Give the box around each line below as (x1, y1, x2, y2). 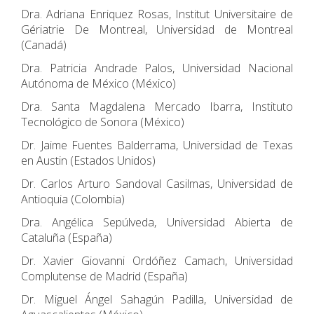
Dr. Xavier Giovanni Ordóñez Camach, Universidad (21, 253, 293, 268)
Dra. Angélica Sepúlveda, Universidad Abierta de (21, 214, 293, 230)
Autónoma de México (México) (21, 76, 176, 91)
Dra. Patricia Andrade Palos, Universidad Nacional (21, 60, 293, 76)
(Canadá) (21, 37, 67, 53)
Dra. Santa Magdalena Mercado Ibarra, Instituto (21, 99, 293, 114)
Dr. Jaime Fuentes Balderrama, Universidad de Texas (21, 137, 293, 153)
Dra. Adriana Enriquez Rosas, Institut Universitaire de (21, 6, 293, 22)
